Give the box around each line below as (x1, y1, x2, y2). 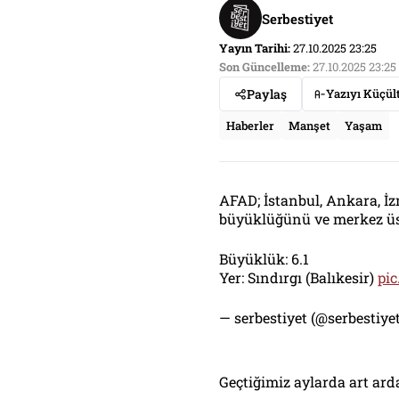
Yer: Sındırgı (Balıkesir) (219, 268, 378, 287)
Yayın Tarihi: (219, 40, 290, 56)
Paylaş (247, 85, 287, 102)
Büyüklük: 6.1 (219, 249, 309, 268)
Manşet (289, 118, 330, 134)
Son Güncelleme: (219, 59, 310, 75)
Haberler (226, 118, 274, 134)
